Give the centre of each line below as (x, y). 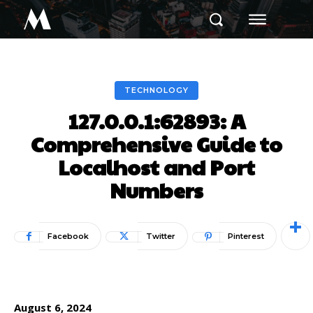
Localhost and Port (156, 167)
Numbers (156, 190)
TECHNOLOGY (156, 90)
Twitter (161, 236)
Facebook (68, 236)
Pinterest (246, 236)
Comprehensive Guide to (156, 144)
